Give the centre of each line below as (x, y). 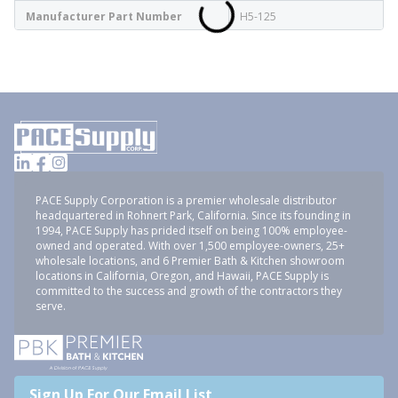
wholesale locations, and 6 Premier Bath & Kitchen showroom (190, 261)
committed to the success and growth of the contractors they (189, 291)
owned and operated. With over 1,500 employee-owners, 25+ (190, 246)
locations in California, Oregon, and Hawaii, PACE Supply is (182, 276)
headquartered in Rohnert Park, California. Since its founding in (193, 215)
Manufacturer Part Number (104, 16)
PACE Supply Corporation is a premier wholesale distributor (186, 200)
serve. (51, 306)
